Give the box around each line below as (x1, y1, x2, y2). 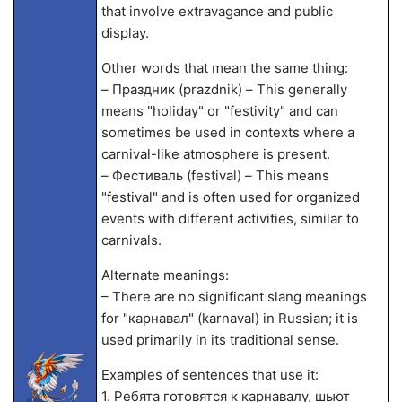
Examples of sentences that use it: (100, 366, 319, 383)
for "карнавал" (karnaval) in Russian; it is (100, 310, 358, 327)
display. (100, 24, 149, 41)
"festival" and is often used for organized (100, 188, 360, 205)
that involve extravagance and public (100, 3, 333, 20)
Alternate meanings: (100, 267, 229, 284)
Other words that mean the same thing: (100, 59, 348, 76)
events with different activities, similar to (100, 210, 359, 227)
